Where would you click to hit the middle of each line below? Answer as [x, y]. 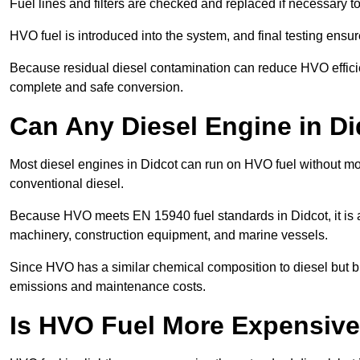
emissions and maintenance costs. [108, 287]
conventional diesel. [68, 184]
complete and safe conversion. [96, 88]
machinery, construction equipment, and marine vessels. [170, 235]
